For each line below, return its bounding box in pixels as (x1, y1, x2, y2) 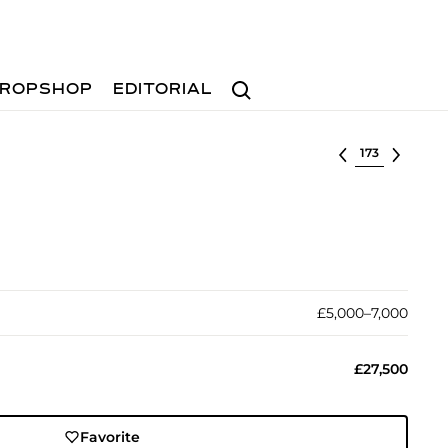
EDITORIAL (113, 82, 214, 98)
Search (223, 71, 275, 90)
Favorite (80, 428, 141, 446)
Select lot (354, 142, 423, 160)
